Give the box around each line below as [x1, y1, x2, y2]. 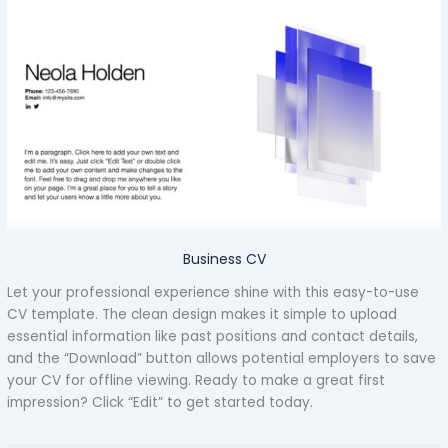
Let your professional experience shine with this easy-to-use [7, 282, 420, 302]
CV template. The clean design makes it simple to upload [7, 304, 398, 324]
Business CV [182, 248, 266, 269]
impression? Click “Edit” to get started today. [7, 392, 314, 412]
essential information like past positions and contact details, [7, 326, 419, 346]
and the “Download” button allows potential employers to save [7, 348, 437, 368]
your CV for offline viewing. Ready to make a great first [7, 370, 386, 390]
